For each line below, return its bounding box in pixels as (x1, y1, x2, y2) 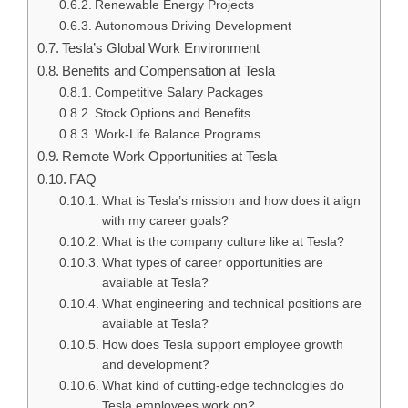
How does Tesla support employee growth (101, 337, 343, 352)
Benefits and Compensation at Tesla (62, 62, 276, 78)
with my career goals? (101, 213, 229, 228)
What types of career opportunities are (101, 255, 323, 270)
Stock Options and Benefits (94, 106, 250, 120)
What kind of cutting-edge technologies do (101, 378, 344, 393)
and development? (101, 357, 209, 372)
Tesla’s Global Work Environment (62, 39, 260, 56)
